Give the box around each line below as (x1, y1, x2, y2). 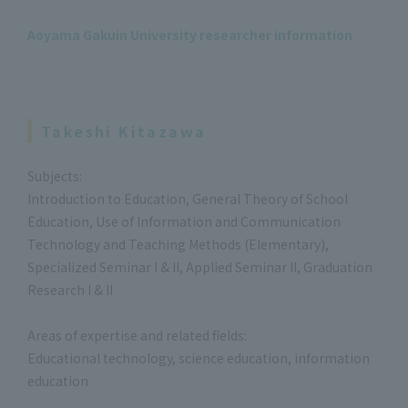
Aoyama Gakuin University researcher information (27, 25, 352, 44)
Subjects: (27, 166, 82, 185)
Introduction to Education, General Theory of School (27, 189, 348, 208)
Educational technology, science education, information (27, 348, 370, 367)
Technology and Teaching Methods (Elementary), (27, 234, 329, 253)
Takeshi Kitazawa (41, 119, 207, 142)
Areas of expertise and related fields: (27, 325, 247, 344)
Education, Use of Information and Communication (27, 211, 341, 230)
